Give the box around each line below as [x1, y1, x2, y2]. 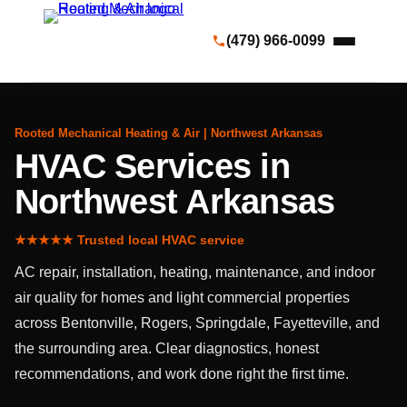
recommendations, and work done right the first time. [15, 366, 349, 382]
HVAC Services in [15, 147, 290, 185]
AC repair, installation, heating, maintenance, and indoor [15, 264, 375, 280]
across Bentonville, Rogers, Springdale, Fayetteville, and [15, 315, 380, 331]
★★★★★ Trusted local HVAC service [15, 233, 244, 247]
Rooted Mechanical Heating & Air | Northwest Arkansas [15, 126, 323, 140]
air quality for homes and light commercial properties [15, 290, 350, 305]
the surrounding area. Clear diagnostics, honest [15, 341, 319, 356]
